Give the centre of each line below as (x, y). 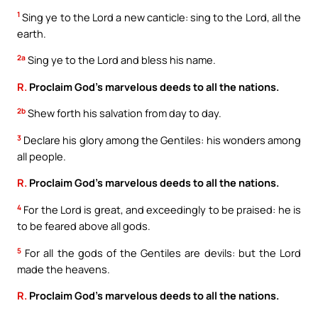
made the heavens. (64, 269)
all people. (42, 156)
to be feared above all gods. (84, 226)
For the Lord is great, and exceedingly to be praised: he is (161, 210)
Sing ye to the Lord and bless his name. (121, 60)
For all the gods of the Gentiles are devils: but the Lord (161, 252)
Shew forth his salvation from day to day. (124, 113)
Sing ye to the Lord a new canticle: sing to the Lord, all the (160, 17)
